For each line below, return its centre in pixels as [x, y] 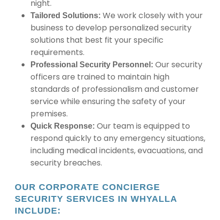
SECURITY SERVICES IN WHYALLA [96, 199]
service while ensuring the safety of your [108, 101]
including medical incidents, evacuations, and [117, 151]
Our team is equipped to [142, 126]
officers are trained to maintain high [100, 77]
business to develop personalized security [111, 28]
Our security [178, 65]
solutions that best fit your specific [97, 40]
